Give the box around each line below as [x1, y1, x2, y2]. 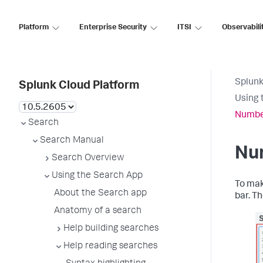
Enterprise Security [79, 23, 147, 32]
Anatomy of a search [54, 207, 141, 216]
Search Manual [40, 136, 104, 146]
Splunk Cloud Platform [19, 80, 139, 92]
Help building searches [63, 224, 159, 234]
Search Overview [52, 154, 124, 163]
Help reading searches [63, 242, 157, 251]
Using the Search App [52, 171, 143, 181]
